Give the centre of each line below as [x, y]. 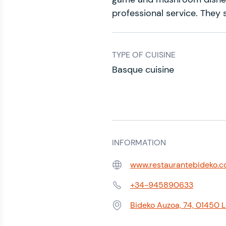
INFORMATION [139, 143]
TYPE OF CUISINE [144, 55]
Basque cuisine [143, 70]
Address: [128, 210]
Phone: [124, 190]
